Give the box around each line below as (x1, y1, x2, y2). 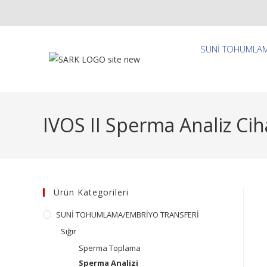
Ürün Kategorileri (54, 187, 129, 198)
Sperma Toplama (79, 243, 141, 253)
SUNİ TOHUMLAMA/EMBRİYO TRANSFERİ (56, 209, 199, 220)
